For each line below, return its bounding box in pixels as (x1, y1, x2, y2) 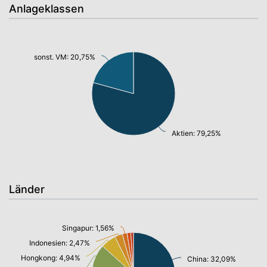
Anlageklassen (9, 2, 84, 15)
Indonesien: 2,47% (29, 238, 90, 247)
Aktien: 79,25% (172, 129, 221, 138)
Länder (9, 183, 45, 195)
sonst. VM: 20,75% (34, 52, 95, 61)
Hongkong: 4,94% (21, 253, 80, 262)
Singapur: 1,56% (62, 223, 114, 232)
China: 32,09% (187, 254, 236, 263)
